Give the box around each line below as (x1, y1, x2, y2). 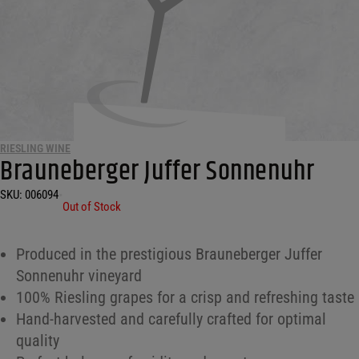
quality (16, 331, 59, 351)
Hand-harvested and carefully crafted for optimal (16, 309, 326, 329)
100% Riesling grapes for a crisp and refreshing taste (16, 288, 354, 308)
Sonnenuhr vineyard (16, 266, 142, 286)
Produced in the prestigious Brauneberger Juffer (16, 244, 322, 264)
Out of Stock (63, 200, 121, 215)
